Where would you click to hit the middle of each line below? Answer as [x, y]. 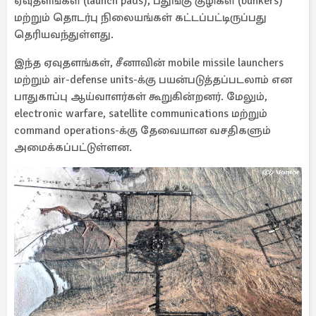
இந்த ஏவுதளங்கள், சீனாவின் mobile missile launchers [149, 63]
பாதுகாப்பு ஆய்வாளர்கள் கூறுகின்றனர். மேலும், [141, 97]
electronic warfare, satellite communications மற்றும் [141, 114]
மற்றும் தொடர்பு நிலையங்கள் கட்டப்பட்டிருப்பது [140, 18]
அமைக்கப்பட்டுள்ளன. [73, 147]
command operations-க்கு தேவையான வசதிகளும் [142, 130]
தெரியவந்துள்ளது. [64, 35]
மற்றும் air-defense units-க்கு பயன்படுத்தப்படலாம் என [153, 80]
